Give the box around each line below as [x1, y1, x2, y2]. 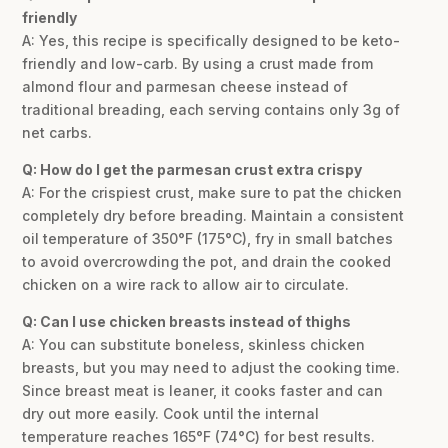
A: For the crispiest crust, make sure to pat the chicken [22, 183, 403, 201]
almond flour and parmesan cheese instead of [22, 77, 349, 95]
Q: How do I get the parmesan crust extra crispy [22, 160, 363, 178]
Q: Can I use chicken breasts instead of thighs [22, 312, 352, 330]
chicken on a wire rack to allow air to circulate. [22, 275, 350, 293]
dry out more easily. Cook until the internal [22, 404, 320, 422]
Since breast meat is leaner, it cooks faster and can [22, 381, 384, 399]
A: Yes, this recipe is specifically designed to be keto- [22, 31, 401, 49]
